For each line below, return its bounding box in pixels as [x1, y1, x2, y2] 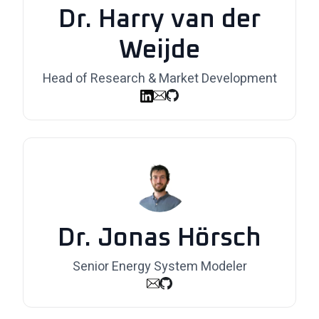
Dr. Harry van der [58, 7, 261, 33]
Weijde [119, 38, 200, 64]
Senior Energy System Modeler [72, 257, 247, 277]
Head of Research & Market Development [42, 69, 277, 89]
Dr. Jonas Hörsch [58, 226, 261, 252]
